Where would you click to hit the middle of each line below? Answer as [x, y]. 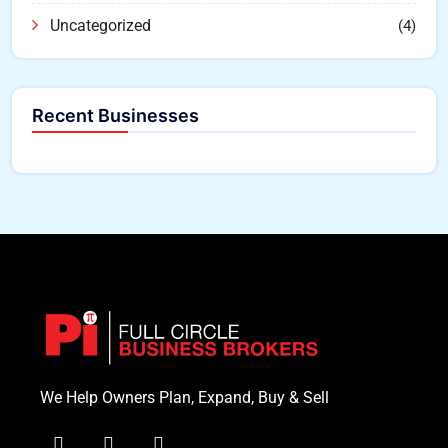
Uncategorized [100, 26]
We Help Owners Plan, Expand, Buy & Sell [184, 397]
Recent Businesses [115, 116]
